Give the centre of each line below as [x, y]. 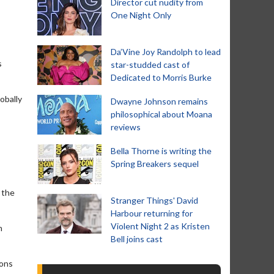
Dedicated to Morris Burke [161, 77]
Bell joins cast [137, 239]
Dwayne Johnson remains [159, 101]
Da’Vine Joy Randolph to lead [166, 52]
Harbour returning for [152, 213]
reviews [126, 127]
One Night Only [141, 15]
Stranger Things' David [154, 200]
